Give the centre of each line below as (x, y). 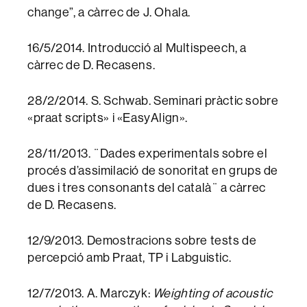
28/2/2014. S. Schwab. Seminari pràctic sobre (153, 101)
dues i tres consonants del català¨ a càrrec (147, 188)
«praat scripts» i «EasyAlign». (108, 118)
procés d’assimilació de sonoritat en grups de (153, 171)
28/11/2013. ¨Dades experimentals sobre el (148, 153)
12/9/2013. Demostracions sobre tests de (142, 241)
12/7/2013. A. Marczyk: (90, 293)
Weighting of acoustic (212, 293)
